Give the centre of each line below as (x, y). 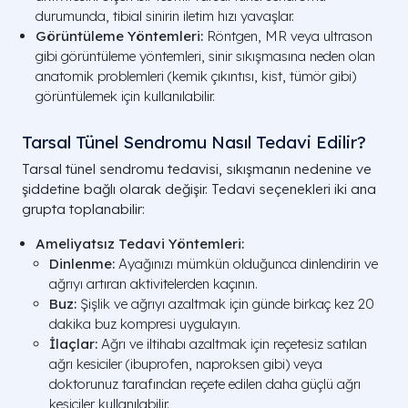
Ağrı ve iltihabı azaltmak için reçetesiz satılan (232, 344)
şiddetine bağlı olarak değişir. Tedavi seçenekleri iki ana (199, 189)
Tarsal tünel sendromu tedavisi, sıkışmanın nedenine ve (197, 169)
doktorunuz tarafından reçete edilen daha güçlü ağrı (205, 384)
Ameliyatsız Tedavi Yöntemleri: (140, 244)
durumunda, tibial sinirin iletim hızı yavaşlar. (165, 16)
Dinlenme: (82, 264)
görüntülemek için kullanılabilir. (125, 96)
